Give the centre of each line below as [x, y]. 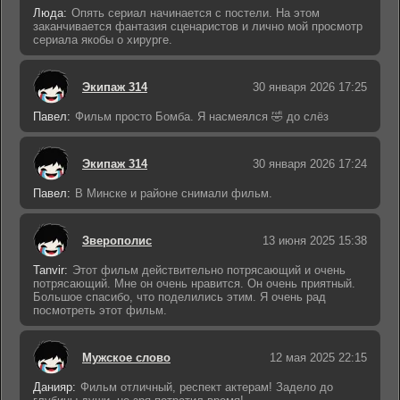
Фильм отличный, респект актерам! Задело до [207, 387]
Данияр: [54, 387]
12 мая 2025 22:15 [318, 357]
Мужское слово [126, 357]
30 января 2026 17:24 [310, 163]
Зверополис [117, 240]
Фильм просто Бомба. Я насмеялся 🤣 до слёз [202, 117]
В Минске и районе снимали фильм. [174, 193]
